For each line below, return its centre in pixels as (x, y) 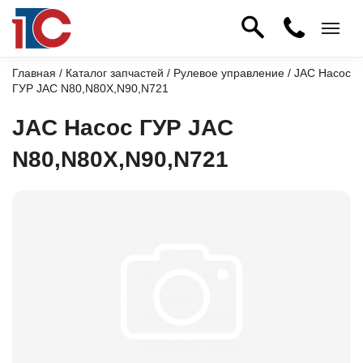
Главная (34, 73)
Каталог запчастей (115, 73)
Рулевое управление (229, 73)
